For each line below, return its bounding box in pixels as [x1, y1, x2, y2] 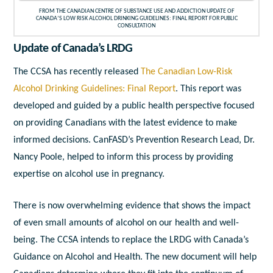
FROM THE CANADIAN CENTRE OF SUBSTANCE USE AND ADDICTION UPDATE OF [38, 7, 235, 15]
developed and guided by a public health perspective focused [13, 101, 255, 111]
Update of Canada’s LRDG [13, 42, 133, 55]
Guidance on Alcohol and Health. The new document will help [13, 252, 257, 262]
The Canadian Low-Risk [141, 66, 233, 77]
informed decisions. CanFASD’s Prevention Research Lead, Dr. [13, 135, 255, 145]
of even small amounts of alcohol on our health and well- [13, 218, 239, 228]
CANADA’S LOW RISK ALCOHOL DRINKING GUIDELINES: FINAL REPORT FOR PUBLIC [35, 15, 238, 22]
